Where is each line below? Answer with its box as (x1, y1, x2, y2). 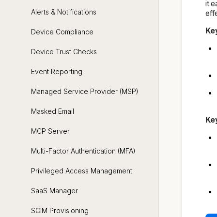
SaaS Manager (31, 186, 78, 195)
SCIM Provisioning (31, 206, 89, 215)
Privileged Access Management (31, 166, 132, 175)
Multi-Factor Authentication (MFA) (31, 146, 136, 155)
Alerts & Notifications (31, 7, 96, 16)
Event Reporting (31, 67, 82, 76)
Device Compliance (31, 27, 93, 36)
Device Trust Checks (31, 47, 97, 56)
